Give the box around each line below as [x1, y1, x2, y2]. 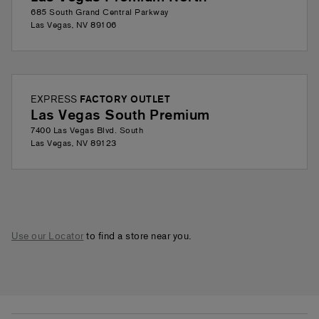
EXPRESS [31, 93, 80, 108]
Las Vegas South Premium [31, 105, 210, 127]
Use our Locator [11, 229, 84, 244]
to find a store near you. [86, 229, 192, 244]
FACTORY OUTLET [80, 93, 170, 108]
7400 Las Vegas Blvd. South [31, 125, 143, 137]
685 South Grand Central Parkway [31, 6, 169, 19]
